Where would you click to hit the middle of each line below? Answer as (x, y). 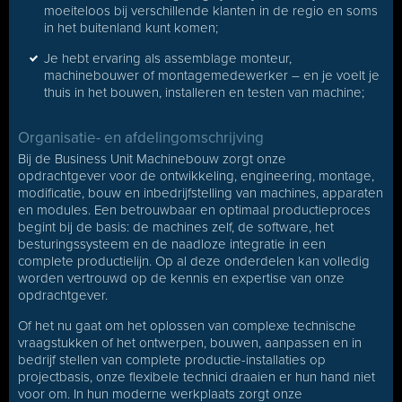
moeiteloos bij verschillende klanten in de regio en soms (211, 11)
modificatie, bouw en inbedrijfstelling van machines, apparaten (201, 193)
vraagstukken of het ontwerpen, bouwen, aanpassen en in (190, 343)
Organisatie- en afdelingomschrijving (141, 138)
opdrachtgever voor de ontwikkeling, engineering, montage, (196, 176)
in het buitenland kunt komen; (131, 28)
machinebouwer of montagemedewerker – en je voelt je (212, 75)
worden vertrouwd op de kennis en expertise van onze (181, 278)
